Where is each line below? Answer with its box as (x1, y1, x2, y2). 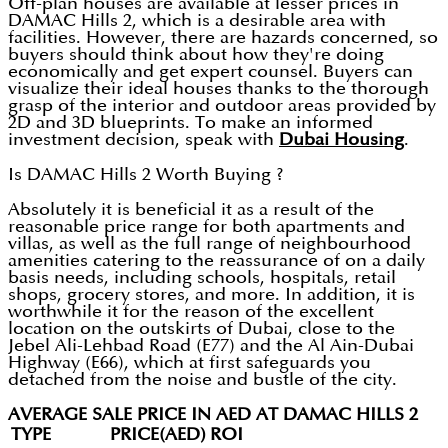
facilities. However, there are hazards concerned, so (8, 29, 438, 47)
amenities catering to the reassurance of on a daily (8, 252, 425, 270)
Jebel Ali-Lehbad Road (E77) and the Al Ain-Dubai (8, 337, 414, 355)
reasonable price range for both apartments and (8, 218, 405, 236)
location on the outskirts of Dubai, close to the (8, 320, 395, 338)
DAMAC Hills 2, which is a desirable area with (8, 12, 386, 30)
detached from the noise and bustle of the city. (8, 371, 397, 389)
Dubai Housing (279, 131, 404, 149)
